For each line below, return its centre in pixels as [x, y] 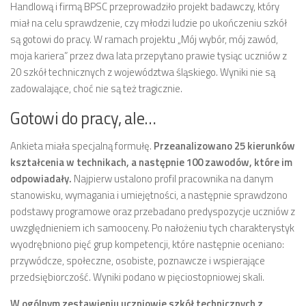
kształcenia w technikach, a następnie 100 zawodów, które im [151, 162]
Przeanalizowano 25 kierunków [224, 146]
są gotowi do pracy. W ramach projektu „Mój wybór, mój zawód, [144, 39]
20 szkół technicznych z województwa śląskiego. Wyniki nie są [143, 72]
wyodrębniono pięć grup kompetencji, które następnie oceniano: [147, 244]
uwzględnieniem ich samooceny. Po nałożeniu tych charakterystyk [152, 228]
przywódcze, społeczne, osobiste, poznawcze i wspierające [138, 261]
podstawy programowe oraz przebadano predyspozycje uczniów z [153, 211]
